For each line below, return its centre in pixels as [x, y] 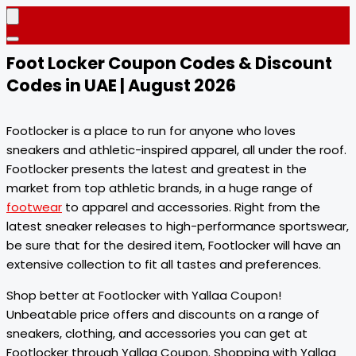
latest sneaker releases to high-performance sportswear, [178, 226]
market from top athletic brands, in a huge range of [160, 188]
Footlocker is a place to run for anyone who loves [151, 131]
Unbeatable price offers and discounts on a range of [163, 314]
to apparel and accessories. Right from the [191, 207]
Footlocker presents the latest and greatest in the [157, 169]
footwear [34, 207]
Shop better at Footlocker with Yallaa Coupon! [144, 295]
